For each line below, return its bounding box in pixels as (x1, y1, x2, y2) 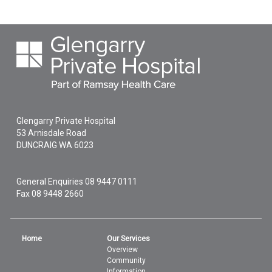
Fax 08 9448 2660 (16, 189, 84, 199)
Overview (107, 245, 138, 254)
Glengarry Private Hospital (16, 116, 116, 126)
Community (107, 256, 146, 265)
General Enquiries (16, 177, 86, 186)
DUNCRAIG (16, 140, 58, 150)
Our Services (107, 234, 151, 243)
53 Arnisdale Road (16, 128, 87, 138)
